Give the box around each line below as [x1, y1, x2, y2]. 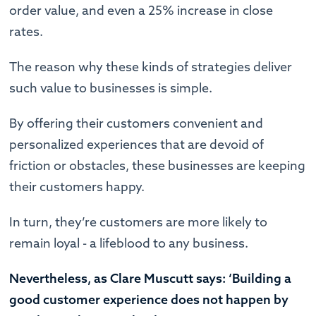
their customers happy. [9, 178, 148, 195]
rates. [9, 23, 47, 39]
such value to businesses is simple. [9, 79, 216, 96]
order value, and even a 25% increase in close [9, 1, 274, 18]
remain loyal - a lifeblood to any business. [9, 234, 252, 251]
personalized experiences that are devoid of [9, 135, 265, 152]
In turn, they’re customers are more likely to [9, 213, 268, 230]
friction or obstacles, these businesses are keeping [9, 157, 306, 174]
